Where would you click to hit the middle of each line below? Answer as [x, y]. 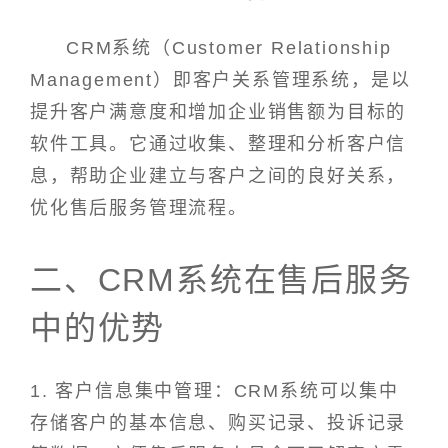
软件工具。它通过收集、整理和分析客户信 [218, 144]
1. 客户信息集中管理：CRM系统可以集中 [214, 390]
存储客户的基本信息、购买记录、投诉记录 [218, 422]
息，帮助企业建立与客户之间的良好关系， [218, 176]
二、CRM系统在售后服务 [221, 279]
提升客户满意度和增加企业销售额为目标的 [218, 112]
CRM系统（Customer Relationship [229, 48]
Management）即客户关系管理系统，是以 [220, 80]
